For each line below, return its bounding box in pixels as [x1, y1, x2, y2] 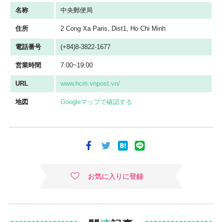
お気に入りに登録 [88, 172, 143, 180]
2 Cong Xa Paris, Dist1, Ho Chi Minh [60, 24, 166, 32]
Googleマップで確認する [60, 98, 132, 106]
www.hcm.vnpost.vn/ [60, 79, 120, 87]
